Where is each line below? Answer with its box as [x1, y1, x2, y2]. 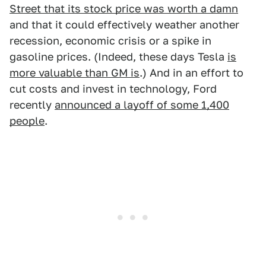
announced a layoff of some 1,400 [55, 99, 229, 111]
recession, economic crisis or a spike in [9, 34, 211, 47]
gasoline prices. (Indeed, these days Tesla [9, 50, 227, 63]
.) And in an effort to [140, 66, 243, 79]
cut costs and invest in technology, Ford [9, 83, 217, 95]
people [9, 115, 45, 127]
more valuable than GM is [9, 66, 140, 79]
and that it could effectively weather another [9, 18, 239, 31]
